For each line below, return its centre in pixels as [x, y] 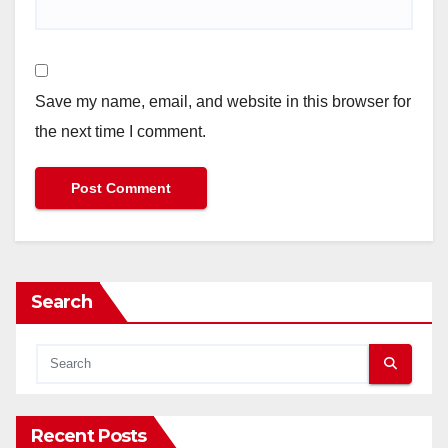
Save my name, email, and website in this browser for [223, 102]
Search [61, 301]
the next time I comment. [120, 132]
